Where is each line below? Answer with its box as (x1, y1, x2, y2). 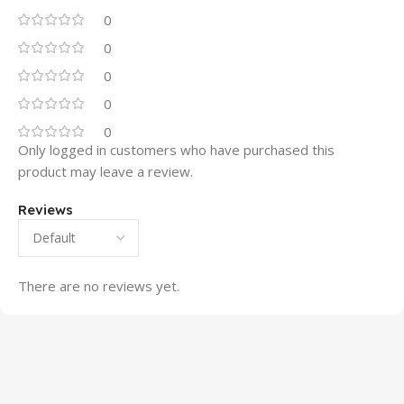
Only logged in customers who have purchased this (18, 141, 335, 160)
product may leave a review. (18, 162, 193, 181)
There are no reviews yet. (18, 277, 179, 296)
